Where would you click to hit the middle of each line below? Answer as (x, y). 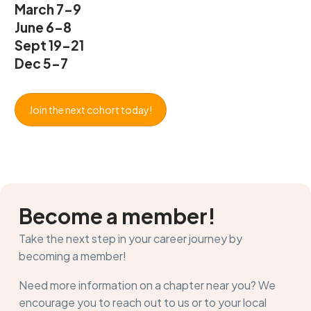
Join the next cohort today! (91, 110)
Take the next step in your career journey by (130, 238)
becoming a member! (72, 255)
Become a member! (117, 216)
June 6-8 (43, 27)
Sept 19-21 (49, 45)
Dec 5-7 (41, 63)
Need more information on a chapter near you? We (147, 285)
